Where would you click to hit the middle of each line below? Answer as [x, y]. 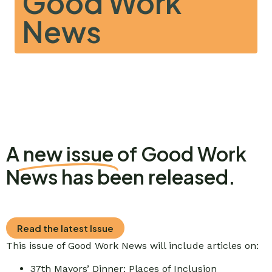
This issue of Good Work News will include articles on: [132, 246]
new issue [68, 154]
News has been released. [121, 177]
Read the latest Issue [65, 228]
